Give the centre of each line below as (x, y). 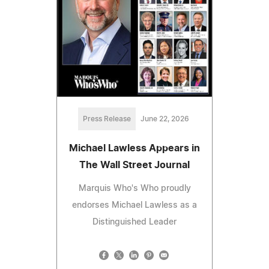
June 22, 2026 (165, 119)
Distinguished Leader (134, 222)
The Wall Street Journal (134, 165)
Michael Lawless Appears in (134, 148)
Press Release (107, 119)
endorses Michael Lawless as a (134, 205)
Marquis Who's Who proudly (134, 188)
